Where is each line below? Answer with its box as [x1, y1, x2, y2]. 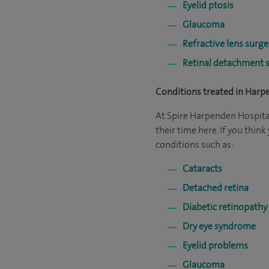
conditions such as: [156, 138, 234, 151]
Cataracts [183, 162, 222, 175]
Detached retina [183, 181, 249, 194]
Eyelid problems [183, 239, 248, 252]
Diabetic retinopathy [183, 201, 267, 213]
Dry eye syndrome [183, 220, 256, 232]
